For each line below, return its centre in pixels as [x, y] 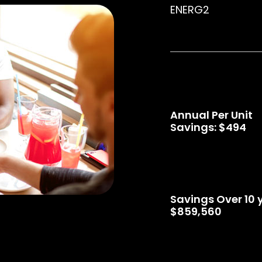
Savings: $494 [208, 127]
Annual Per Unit [212, 115]
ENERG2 [190, 10]
